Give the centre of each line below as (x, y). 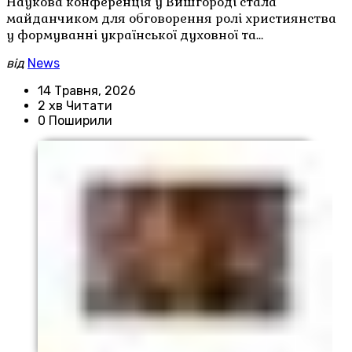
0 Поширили (75, 120)
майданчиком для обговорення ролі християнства (171, 18)
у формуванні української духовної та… (135, 35)
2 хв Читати (75, 105)
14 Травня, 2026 (87, 90)
